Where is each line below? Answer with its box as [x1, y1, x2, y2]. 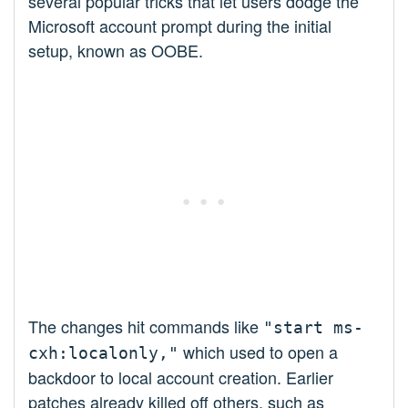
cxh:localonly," [28, 343, 178, 363]
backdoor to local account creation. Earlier [28, 365, 333, 390]
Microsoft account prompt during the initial [28, 14, 331, 38]
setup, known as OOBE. [28, 38, 203, 63]
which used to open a [178, 340, 338, 364]
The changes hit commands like [28, 314, 263, 339]
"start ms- [263, 318, 363, 338]
